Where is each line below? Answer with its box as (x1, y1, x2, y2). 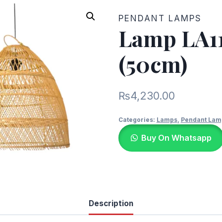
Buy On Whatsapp (141, 132, 212, 143)
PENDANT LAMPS (118, 13, 202, 24)
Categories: (118, 115, 157, 123)
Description (89, 199, 133, 209)
